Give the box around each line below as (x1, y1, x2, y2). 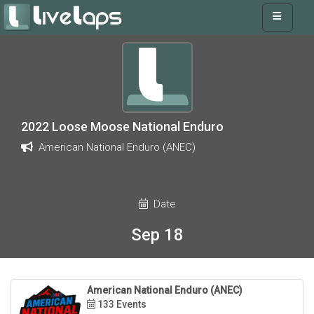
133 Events (95, 299, 146, 310)
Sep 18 (130, 225, 184, 245)
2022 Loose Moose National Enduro (21, 119, 224, 134)
